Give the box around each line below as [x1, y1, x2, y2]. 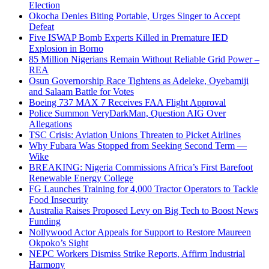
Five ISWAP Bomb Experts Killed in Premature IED [29, 32, 228, 43]
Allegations [29, 119, 72, 130]
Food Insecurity [29, 195, 88, 205]
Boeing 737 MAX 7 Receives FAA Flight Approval [29, 97, 226, 108]
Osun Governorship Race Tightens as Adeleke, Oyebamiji [29, 76, 249, 86]
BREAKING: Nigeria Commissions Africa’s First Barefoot [29, 162, 253, 173]
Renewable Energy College [29, 173, 133, 184]
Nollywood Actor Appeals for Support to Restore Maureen [29, 227, 251, 238]
